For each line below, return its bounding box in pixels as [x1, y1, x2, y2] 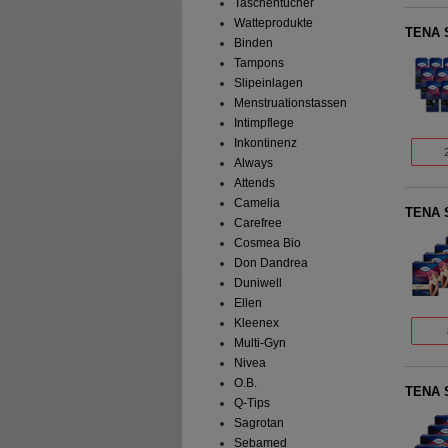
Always [233, 156, 273, 171]
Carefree [233, 216, 282, 231]
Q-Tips [233, 396, 270, 411]
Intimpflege [233, 116, 294, 131]
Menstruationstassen [233, 96, 347, 111]
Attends [233, 176, 275, 191]
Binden [233, 36, 273, 51]
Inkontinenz [233, 136, 297, 151]
